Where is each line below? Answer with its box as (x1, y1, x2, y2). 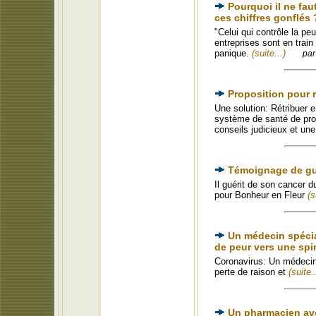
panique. (214, 48, 252, 59)
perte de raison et (214, 267, 288, 277)
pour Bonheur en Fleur (214, 190, 308, 200)
